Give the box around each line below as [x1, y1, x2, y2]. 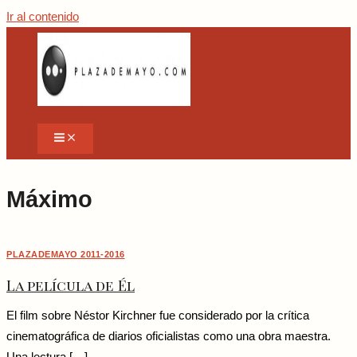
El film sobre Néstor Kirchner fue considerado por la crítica [6, 309, 309, 323]
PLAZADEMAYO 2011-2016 [6, 249, 125, 260]
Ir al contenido [6, 10, 79, 23]
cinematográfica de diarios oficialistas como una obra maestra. [6, 330, 331, 343]
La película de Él [6, 274, 135, 295]
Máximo [6, 186, 92, 213]
